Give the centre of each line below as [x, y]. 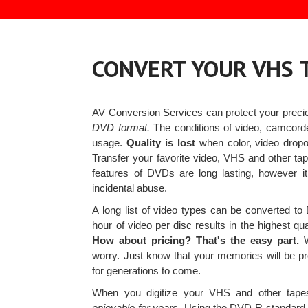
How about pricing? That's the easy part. [196, 240]
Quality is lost [161, 142]
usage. [110, 142]
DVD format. [121, 127]
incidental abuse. [130, 188]
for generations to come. [147, 270]
